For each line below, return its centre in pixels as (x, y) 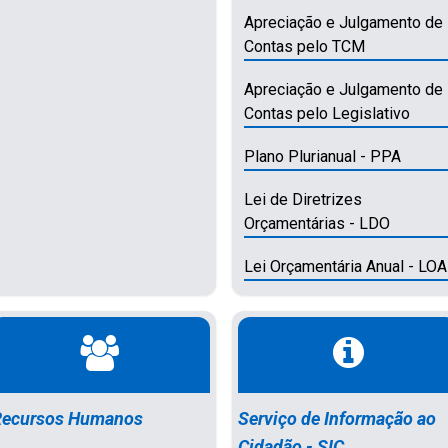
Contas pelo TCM (304, 46)
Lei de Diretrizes (302, 199)
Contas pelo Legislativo (326, 113)
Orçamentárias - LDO (316, 223)
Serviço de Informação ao (336, 418)
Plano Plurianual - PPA (322, 156)
